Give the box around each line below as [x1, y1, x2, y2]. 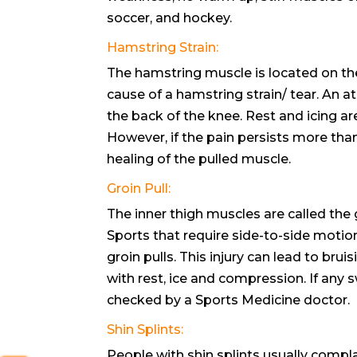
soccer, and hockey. [107, 10, 233, 25]
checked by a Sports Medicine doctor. [107, 292, 351, 308]
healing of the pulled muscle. [107, 151, 292, 167]
